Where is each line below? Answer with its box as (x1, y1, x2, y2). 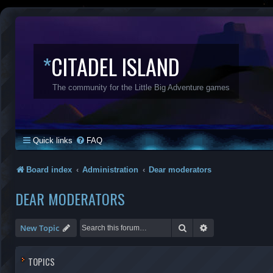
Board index (26, 165, 72, 174)
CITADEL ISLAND (51, 50, 180, 82)
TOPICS (28, 255, 55, 268)
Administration (82, 165, 139, 174)
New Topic (20, 222, 59, 233)
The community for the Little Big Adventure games (52, 83, 230, 92)
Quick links (33, 136, 73, 145)
